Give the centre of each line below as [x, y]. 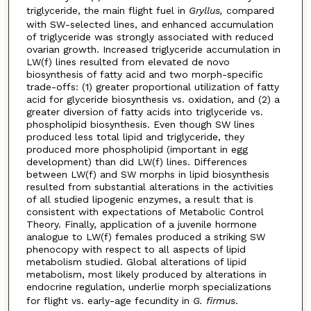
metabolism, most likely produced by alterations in [146, 275]
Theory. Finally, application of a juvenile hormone [141, 225]
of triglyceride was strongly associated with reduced [150, 37]
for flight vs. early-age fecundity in [109, 301]
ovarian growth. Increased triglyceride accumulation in [153, 50]
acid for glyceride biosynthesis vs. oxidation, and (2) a [153, 100]
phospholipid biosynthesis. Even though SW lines [140, 125]
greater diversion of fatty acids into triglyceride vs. [144, 112]
